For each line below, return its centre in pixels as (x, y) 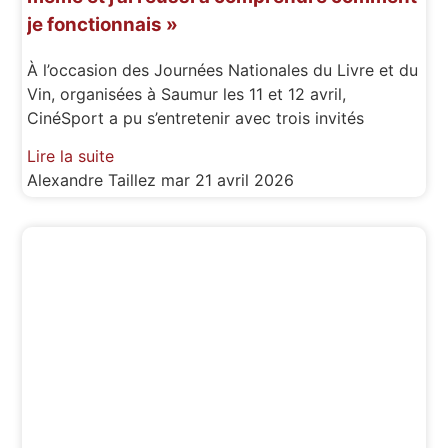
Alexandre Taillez (94, 180)
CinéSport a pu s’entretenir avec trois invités (196, 117)
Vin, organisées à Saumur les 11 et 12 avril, (187, 93)
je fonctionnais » (103, 25)
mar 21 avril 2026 (228, 180)
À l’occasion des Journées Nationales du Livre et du (223, 69)
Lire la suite (71, 156)
